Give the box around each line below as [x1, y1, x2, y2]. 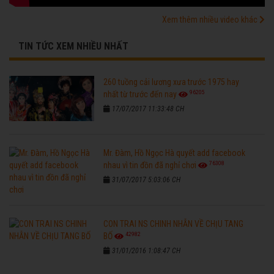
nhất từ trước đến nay [103, 89, 177, 99]
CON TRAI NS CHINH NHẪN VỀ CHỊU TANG [103, 218, 244, 229]
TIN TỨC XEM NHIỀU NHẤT [18, 40, 128, 52]
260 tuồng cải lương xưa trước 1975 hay [103, 76, 240, 87]
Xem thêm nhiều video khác [162, 14, 259, 24]
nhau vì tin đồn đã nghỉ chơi [103, 160, 197, 170]
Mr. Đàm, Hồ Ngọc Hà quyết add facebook [103, 147, 246, 158]
